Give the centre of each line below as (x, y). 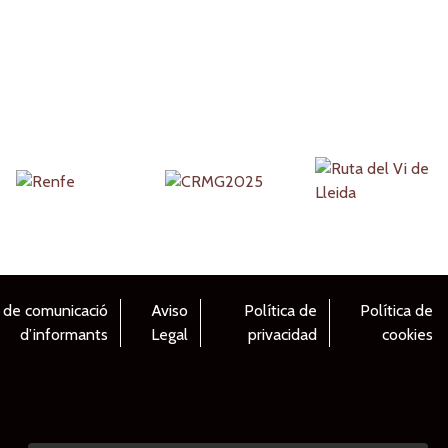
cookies (407, 334)
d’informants (63, 334)
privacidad (282, 334)
